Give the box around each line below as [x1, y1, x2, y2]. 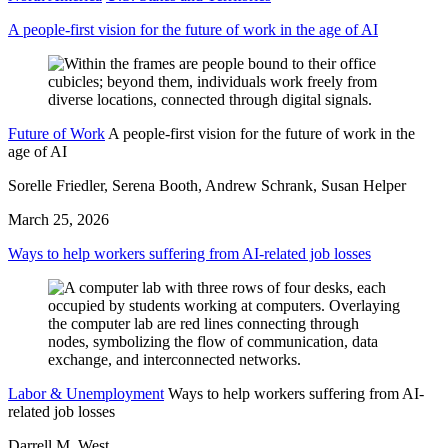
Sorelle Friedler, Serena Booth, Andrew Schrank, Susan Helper [8, 176, 406, 194]
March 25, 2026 [8, 210, 109, 228]
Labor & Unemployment [8, 384, 164, 402]
